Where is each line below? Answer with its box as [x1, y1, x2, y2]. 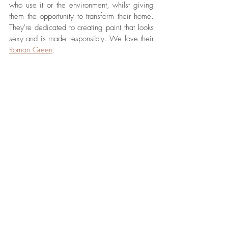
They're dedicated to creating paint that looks [9, 22, 154, 33]
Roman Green [9, 44, 52, 55]
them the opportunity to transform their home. [9, 11, 154, 21]
